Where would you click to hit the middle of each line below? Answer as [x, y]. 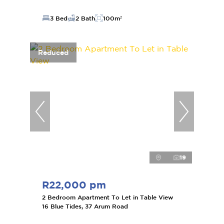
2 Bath [85, 18]
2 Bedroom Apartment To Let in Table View [107, 197]
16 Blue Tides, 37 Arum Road [85, 206]
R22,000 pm [74, 185]
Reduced [53, 52]
